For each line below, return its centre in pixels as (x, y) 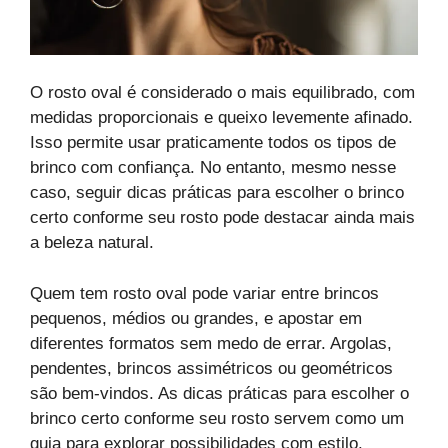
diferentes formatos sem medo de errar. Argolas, (211, 343)
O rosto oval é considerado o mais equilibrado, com (222, 93)
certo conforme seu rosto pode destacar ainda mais (222, 218)
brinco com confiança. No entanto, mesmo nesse (213, 168)
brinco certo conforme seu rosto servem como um (217, 418)
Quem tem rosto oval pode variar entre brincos (204, 293)
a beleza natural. (92, 243)
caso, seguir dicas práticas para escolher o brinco (217, 193)
